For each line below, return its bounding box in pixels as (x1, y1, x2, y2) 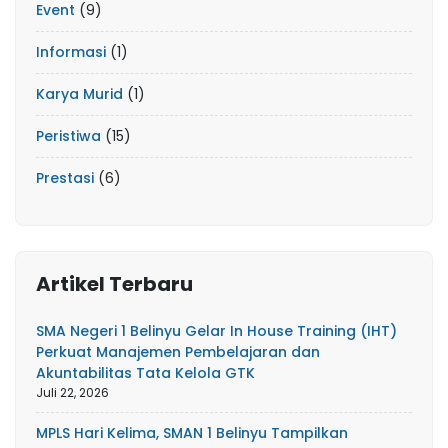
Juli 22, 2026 (36, 384, 109, 401)
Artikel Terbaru (36, 270, 193, 298)
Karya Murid (36, 84, 123, 104)
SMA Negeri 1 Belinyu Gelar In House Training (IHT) (36, 321, 397, 341)
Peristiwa (36, 126, 101, 146)
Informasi (36, 42, 106, 62)
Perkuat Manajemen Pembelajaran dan (36, 342, 320, 362)
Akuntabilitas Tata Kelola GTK (36, 363, 255, 383)
